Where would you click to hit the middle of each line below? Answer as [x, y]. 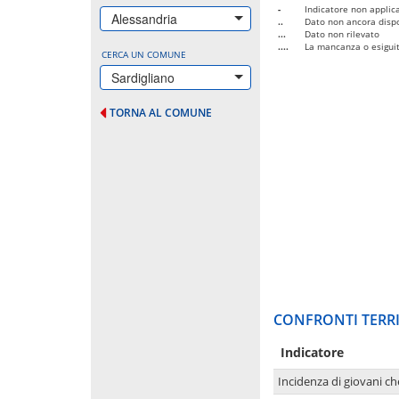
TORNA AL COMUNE [161, 112]
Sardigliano [143, 77]
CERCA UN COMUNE [144, 54]
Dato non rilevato [342, 33]
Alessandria [144, 18]
